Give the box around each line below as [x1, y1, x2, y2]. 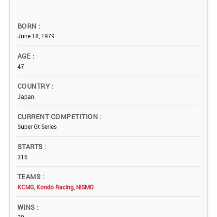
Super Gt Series [17, 123, 57, 131]
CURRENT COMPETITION [17, 111, 100, 121]
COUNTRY [17, 81, 52, 91]
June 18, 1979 [17, 32, 55, 40]
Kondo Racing [36, 183, 74, 191]
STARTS [17, 142, 45, 152]
